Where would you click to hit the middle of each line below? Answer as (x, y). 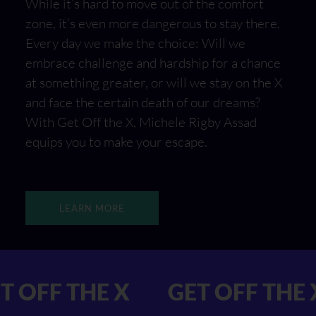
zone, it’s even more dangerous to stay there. (153, 24)
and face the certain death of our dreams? (143, 103)
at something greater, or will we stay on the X (154, 83)
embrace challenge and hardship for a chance (153, 63)
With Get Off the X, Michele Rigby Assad (141, 122)
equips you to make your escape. (116, 142)
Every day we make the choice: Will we (135, 43)
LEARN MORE (92, 208)
